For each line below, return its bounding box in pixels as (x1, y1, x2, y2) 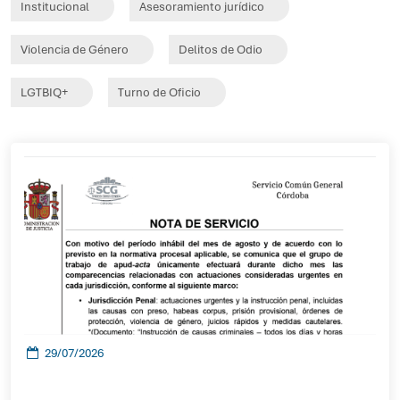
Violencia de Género (21, 42, 129, 57)
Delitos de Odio (179, 42, 262, 57)
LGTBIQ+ (21, 85, 68, 100)
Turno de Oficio (118, 85, 201, 100)
